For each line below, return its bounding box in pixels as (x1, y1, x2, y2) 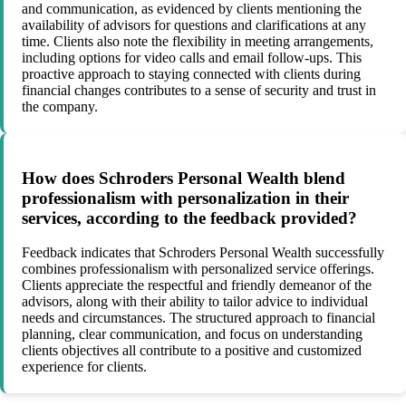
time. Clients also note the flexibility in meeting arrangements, (22, 33, 373, 49)
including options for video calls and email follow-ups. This (22, 49, 362, 65)
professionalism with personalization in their (22, 188, 349, 208)
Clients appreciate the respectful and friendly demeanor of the (22, 277, 372, 294)
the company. (22, 98, 98, 114)
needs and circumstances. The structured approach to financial (22, 310, 375, 326)
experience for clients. (22, 359, 147, 375)
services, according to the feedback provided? (22, 208, 357, 227)
